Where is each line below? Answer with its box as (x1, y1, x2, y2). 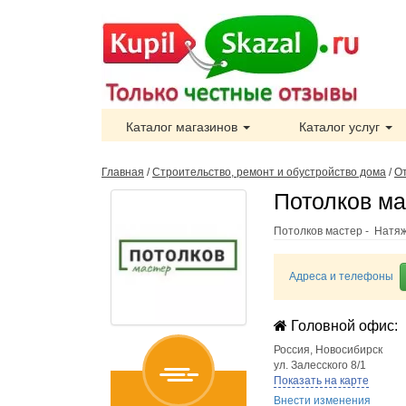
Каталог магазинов (126, 120, 241, 134)
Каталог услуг (299, 120, 383, 134)
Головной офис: (287, 318, 398, 333)
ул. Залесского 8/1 (274, 359, 366, 372)
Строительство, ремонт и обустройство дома (152, 166, 386, 179)
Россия (274, 343, 310, 356)
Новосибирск (315, 343, 382, 356)
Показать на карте (274, 374, 369, 387)
